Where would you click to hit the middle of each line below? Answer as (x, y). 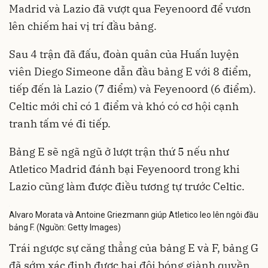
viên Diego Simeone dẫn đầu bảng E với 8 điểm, (130, 71)
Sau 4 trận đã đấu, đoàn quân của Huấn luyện (124, 54)
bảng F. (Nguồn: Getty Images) (65, 227)
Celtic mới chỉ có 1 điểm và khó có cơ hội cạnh (124, 106)
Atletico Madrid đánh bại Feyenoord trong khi (124, 169)
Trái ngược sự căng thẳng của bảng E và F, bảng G (134, 248)
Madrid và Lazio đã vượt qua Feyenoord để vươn (130, 9)
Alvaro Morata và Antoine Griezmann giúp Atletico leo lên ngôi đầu (134, 214)
